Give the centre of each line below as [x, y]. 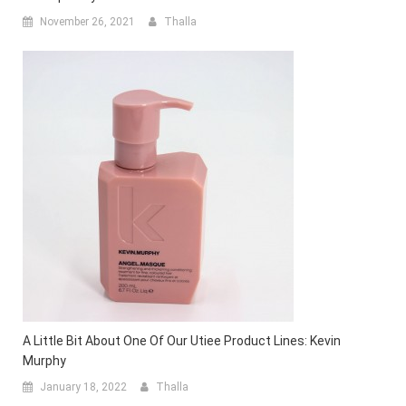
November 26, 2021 [87, 22]
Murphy [44, 361]
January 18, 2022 [83, 387]
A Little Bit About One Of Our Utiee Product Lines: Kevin [182, 341]
